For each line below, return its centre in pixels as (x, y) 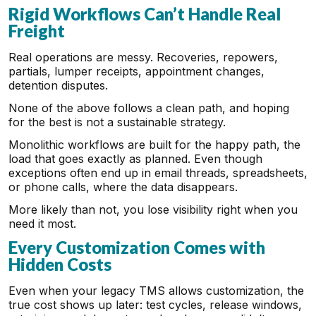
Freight (37, 31)
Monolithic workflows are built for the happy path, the (154, 145)
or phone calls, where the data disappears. (125, 187)
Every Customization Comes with (137, 247)
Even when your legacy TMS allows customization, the (156, 291)
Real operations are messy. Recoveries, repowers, (143, 57)
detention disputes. (60, 85)
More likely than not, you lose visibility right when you (153, 209)
